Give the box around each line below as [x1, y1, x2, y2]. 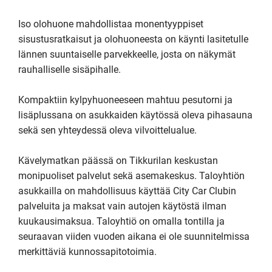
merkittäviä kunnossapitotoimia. [18, 246, 157, 257]
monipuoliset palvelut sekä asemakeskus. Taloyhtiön [18, 170, 245, 182]
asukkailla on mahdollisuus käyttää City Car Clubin [18, 185, 236, 197]
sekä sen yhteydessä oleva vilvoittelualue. [18, 124, 197, 136]
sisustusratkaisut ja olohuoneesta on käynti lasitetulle [18, 33, 248, 45]
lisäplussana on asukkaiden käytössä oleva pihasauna [18, 109, 253, 121]
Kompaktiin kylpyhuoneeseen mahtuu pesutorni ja [18, 94, 233, 106]
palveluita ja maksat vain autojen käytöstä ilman [18, 200, 226, 212]
